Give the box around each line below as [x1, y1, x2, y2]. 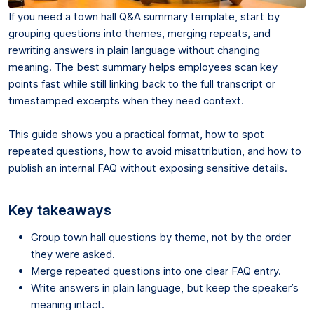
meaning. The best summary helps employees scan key [8, 60, 278, 74]
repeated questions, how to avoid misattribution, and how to [8, 144, 301, 158]
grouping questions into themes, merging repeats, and [8, 26, 271, 40]
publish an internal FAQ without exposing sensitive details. [8, 161, 287, 175]
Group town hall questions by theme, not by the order [31, 230, 291, 244]
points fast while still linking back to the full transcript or [8, 76, 275, 90]
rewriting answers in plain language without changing [8, 43, 260, 57]
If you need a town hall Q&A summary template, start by [8, 9, 280, 23]
